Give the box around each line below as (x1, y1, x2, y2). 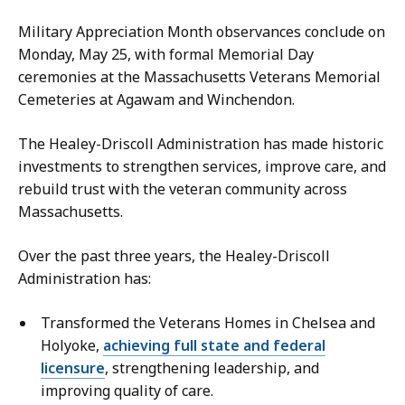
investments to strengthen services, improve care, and (18, 155, 386, 176)
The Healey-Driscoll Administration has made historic (18, 133, 383, 154)
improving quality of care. (41, 380, 217, 400)
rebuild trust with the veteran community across (18, 178, 347, 199)
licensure (41, 357, 105, 378)
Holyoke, (41, 334, 103, 355)
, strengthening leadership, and (105, 357, 319, 378)
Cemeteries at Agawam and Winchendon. (18, 89, 300, 109)
